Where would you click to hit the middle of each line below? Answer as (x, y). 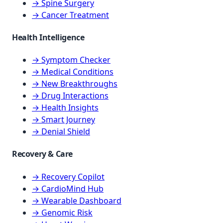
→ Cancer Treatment (70, 15)
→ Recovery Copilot (68, 176)
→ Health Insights (65, 108)
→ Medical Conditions (73, 72)
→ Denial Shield (61, 132)
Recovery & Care (42, 154)
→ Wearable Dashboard (77, 200)
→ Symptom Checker (71, 60)
